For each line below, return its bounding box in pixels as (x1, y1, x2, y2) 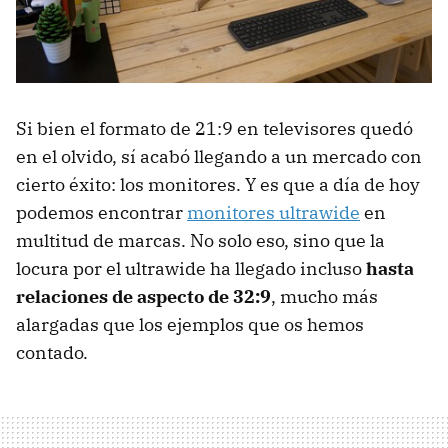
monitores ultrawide (187, 201, 360, 225)
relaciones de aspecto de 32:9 (16, 285, 271, 309)
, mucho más (271, 285, 378, 309)
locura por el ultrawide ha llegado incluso (16, 257, 366, 281)
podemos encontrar (16, 201, 187, 225)
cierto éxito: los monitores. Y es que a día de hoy (16, 173, 420, 197)
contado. (16, 341, 88, 365)
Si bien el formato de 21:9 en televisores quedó (16, 117, 413, 141)
